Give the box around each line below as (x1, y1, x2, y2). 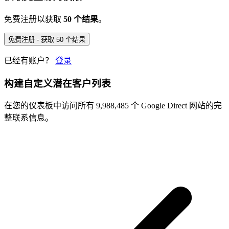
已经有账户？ (4, 56, 53, 65)
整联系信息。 (4, 113, 53, 123)
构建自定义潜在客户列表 (4, 78, 111, 89)
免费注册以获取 (4, 15, 63, 24)
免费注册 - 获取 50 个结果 (8, 36, 85, 43)
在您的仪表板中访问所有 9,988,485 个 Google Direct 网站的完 (4, 101, 222, 110)
